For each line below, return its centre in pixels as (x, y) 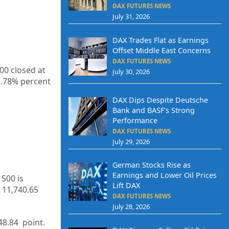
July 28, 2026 (131, 207)
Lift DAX (126, 186)
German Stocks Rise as (151, 165)
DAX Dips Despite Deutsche (160, 100)
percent (35, 81)
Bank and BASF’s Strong (153, 110)
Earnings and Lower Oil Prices (164, 175)
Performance (135, 120)
